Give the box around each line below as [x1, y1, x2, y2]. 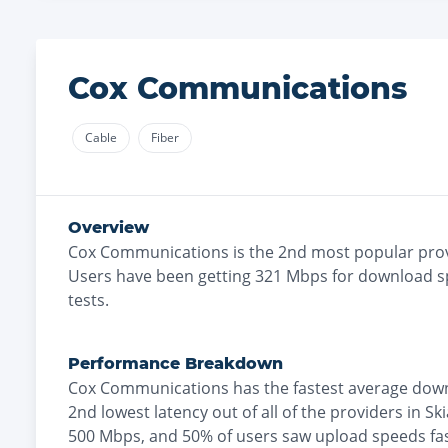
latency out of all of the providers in [150, 401, 425, 423]
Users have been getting [68, 265, 251, 287]
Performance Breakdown [68, 354, 283, 373]
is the [229, 241, 278, 263]
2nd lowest [68, 401, 150, 423]
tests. [68, 289, 109, 311]
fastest [293, 377, 344, 399]
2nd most [278, 241, 350, 263]
